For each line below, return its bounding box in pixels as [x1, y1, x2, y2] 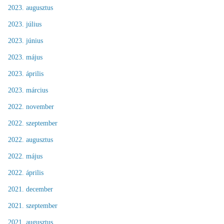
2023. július [8, 20, 41, 28]
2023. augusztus [8, 3, 53, 11]
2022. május [8, 152, 42, 160]
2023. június [8, 36, 43, 44]
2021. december [8, 185, 53, 193]
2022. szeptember [8, 119, 57, 127]
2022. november [8, 102, 54, 110]
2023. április [8, 69, 43, 77]
